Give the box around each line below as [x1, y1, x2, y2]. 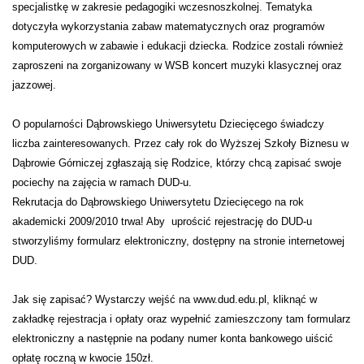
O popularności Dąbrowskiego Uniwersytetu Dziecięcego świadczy [12, 117, 324, 130]
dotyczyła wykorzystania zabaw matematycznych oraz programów [12, 19, 324, 32]
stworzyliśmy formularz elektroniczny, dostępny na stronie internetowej [12, 234, 344, 247]
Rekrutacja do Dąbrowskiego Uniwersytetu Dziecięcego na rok [12, 195, 304, 208]
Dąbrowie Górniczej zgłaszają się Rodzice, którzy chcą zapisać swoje [12, 156, 341, 169]
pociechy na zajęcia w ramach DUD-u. [12, 175, 192, 188]
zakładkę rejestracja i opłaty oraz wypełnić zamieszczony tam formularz [12, 312, 351, 325]
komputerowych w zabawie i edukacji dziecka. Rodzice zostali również [12, 39, 344, 52]
